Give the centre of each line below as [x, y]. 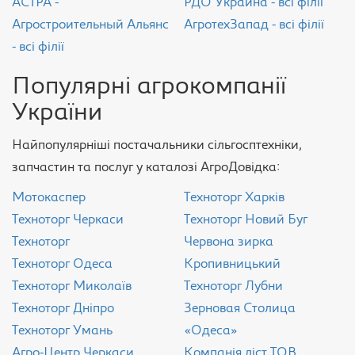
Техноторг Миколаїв [72, 287]
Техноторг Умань [62, 331]
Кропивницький [232, 265]
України [57, 114]
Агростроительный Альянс [90, 25]
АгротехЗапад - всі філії [254, 25]
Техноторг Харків [234, 198]
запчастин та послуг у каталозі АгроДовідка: [146, 168]
